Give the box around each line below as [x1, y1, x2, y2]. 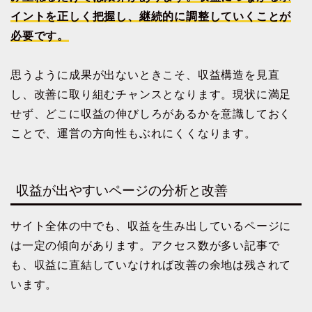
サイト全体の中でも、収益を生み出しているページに [10, 220, 292, 233]
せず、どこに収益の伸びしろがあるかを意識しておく [10, 107, 292, 120]
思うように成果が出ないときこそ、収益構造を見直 [10, 68, 280, 81]
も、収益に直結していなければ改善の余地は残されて [10, 259, 292, 272]
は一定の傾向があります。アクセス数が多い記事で [10, 240, 280, 252]
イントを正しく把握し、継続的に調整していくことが [10, 10, 292, 22]
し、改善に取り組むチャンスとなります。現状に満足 [10, 88, 292, 100]
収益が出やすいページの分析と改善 [16, 183, 228, 198]
